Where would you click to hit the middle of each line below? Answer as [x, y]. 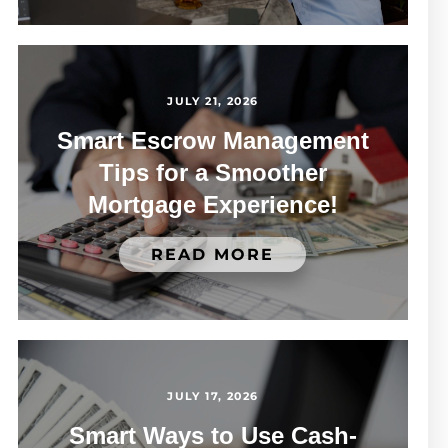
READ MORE [213, 255]
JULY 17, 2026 [213, 396]
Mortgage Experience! [212, 205]
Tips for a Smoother [212, 173]
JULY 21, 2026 [213, 101]
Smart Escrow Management [212, 141]
